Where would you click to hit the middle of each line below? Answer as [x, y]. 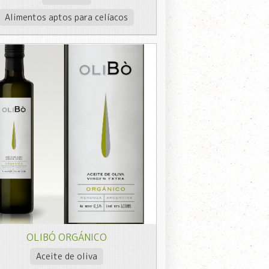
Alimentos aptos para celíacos [67, 17]
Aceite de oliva [66, 256]
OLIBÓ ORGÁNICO [66, 237]
